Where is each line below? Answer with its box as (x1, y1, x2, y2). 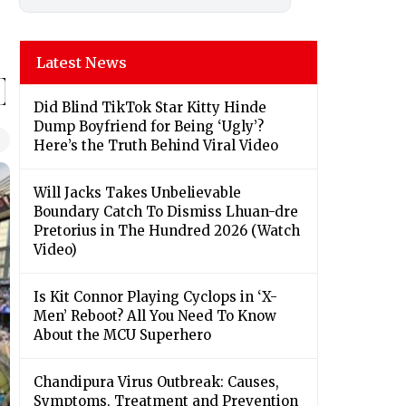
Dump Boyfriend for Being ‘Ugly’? (34, 118, 264, 136)
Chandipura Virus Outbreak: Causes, (34, 373, 279, 391)
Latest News (36, 53, 127, 72)
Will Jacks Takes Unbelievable (34, 184, 241, 202)
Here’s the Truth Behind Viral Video (34, 137, 278, 155)
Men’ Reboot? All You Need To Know (34, 307, 276, 325)
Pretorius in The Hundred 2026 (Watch (34, 222, 300, 240)
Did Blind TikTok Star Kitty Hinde (34, 99, 266, 117)
